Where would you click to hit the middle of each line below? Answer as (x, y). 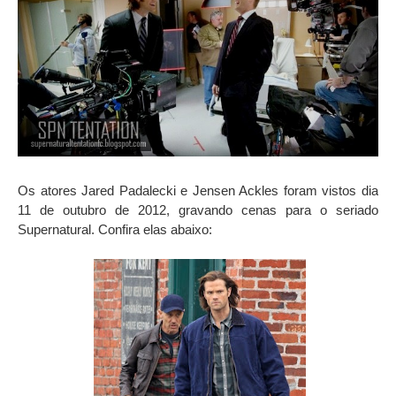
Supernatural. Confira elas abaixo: (115, 229)
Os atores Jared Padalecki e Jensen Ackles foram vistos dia (198, 190)
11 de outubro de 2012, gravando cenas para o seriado (198, 209)
